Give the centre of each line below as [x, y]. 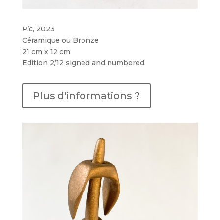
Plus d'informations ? [86, 96]
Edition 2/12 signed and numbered [83, 63]
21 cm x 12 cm [46, 52]
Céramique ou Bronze [60, 41]
